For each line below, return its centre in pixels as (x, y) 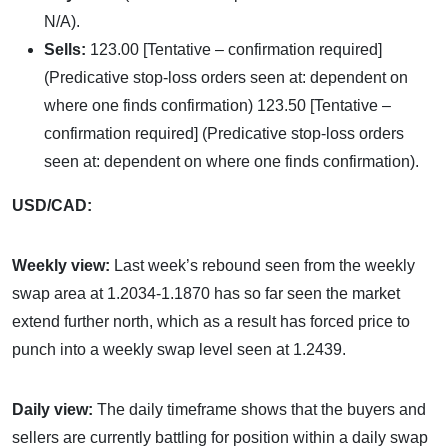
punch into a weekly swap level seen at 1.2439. (179, 349)
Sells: (67, 49)
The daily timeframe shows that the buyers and (261, 409)
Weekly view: (63, 265)
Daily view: (54, 409)
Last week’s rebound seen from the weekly (264, 265)
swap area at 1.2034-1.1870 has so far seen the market (206, 293)
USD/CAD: (52, 205)
